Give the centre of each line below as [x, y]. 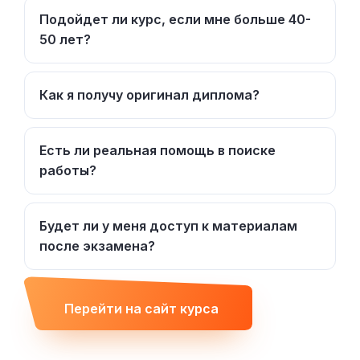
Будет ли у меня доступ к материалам [168, 225]
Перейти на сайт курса [141, 309]
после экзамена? [97, 245]
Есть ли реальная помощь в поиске [157, 150]
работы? [68, 170]
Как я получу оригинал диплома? [149, 94]
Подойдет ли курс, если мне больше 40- [175, 19]
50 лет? [65, 39]
